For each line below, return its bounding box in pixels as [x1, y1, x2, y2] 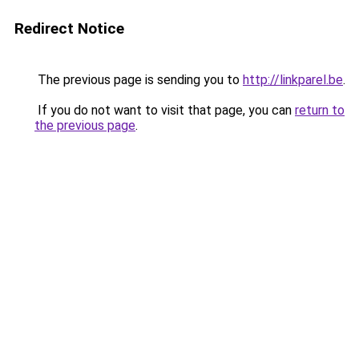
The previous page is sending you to [34, 72, 243, 87]
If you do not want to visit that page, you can [34, 103, 295, 118]
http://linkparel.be [243, 72, 343, 87]
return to [295, 103, 345, 118]
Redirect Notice [14, 19, 124, 38]
